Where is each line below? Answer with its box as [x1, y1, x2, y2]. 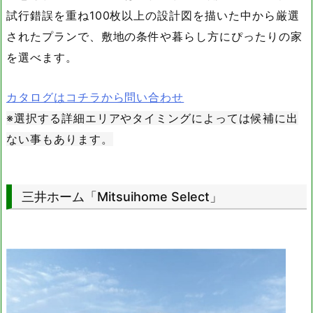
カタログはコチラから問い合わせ [6, 90, 184, 105]
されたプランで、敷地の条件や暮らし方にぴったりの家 [6, 29, 303, 44]
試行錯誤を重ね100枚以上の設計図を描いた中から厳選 [6, 8, 300, 23]
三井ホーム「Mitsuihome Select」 [21, 189, 222, 204]
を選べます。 [6, 50, 78, 65]
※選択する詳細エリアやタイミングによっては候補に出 [6, 111, 298, 126]
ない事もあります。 [6, 132, 113, 147]
